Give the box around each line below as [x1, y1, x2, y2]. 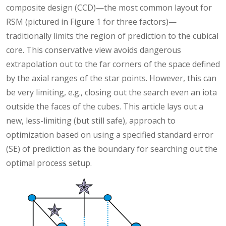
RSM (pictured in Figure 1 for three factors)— [6, 16, 177, 28]
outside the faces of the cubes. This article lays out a [6, 101, 203, 112]
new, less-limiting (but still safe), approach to [6, 115, 176, 127]
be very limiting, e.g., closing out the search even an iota [6, 87, 217, 98]
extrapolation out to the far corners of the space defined [6, 59, 220, 70]
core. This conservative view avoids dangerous [6, 44, 181, 56]
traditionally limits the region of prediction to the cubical [6, 30, 218, 42]
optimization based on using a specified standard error [6, 129, 213, 141]
